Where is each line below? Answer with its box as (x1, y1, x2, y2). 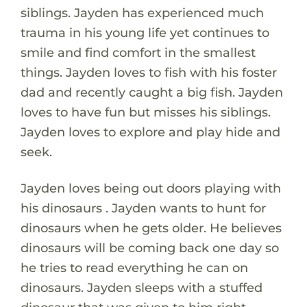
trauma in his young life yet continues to (20, 24, 269, 40)
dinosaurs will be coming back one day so (20, 239, 279, 256)
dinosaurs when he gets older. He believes (20, 219, 282, 236)
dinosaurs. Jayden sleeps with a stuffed (20, 279, 262, 295)
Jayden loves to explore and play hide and (20, 123, 280, 140)
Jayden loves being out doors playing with (20, 180, 281, 196)
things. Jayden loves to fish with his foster (20, 64, 277, 80)
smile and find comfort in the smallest (20, 44, 256, 60)
